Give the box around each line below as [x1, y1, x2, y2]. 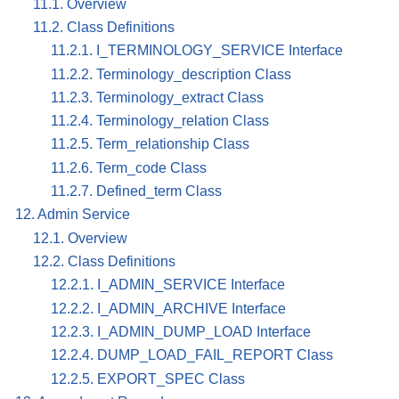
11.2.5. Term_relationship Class [51, 136, 249, 152]
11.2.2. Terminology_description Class [51, 66, 291, 82]
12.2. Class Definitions [33, 254, 175, 270]
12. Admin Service [15, 207, 130, 223]
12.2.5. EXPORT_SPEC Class [51, 370, 245, 387]
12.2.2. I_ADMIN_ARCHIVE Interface [51, 300, 286, 316]
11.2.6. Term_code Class [51, 159, 207, 175]
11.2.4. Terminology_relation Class [51, 113, 269, 129]
